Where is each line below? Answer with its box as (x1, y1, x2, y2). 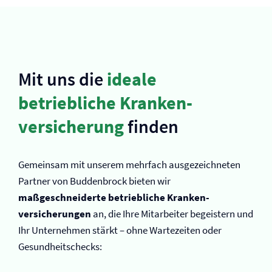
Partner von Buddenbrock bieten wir (18, 174, 171, 188)
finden (124, 115, 178, 138)
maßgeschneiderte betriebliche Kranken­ (18, 191, 209, 204)
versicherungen (18, 207, 91, 220)
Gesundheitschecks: (18, 240, 102, 253)
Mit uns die (18, 67, 107, 90)
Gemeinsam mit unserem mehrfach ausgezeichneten (18, 158, 240, 171)
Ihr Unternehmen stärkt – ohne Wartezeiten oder (18, 223, 222, 237)
